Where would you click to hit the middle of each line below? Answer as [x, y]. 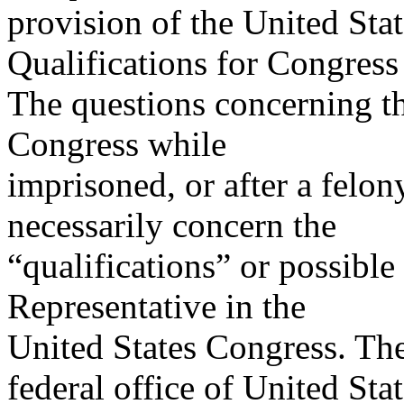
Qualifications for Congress [203, 63]
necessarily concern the [172, 225]
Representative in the [156, 307]
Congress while [117, 144]
